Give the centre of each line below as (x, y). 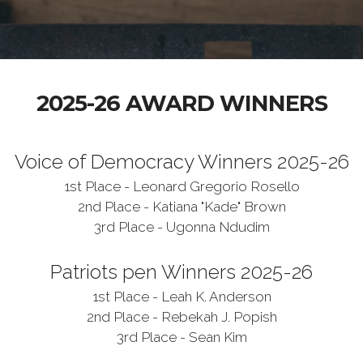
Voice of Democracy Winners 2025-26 (181, 162)
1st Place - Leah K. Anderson (181, 297)
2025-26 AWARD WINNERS (181, 103)
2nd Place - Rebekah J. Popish (181, 317)
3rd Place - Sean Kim (181, 337)
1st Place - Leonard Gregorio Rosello (181, 186)
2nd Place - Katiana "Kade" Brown (181, 207)
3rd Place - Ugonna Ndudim (181, 227)
